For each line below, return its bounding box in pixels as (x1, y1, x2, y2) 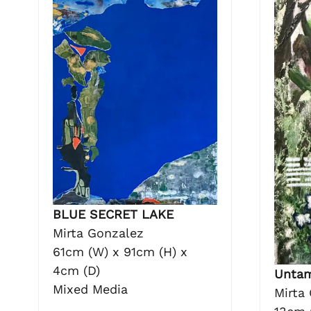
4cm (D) (53, 263, 100, 278)
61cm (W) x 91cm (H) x (53, 244, 187, 260)
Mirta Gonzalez (53, 226, 144, 241)
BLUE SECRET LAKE (53, 207, 174, 222)
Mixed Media (53, 282, 128, 297)
